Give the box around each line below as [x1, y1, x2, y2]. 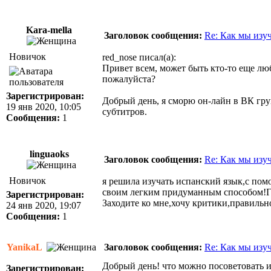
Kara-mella [26, 25, 74, 35]
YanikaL [7, 242, 44, 252]
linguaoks [29, 149, 71, 159]
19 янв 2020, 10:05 [6, 102, 81, 112]
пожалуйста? [102, 74, 155, 84]
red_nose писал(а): [102, 52, 176, 62]
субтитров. [102, 106, 147, 117]
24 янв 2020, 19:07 [6, 200, 81, 211]
